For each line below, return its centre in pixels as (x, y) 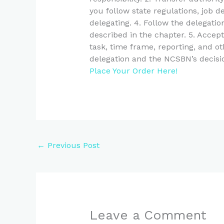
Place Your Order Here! (133, 71)
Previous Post (72, 145)
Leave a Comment (148, 215)
